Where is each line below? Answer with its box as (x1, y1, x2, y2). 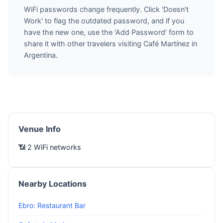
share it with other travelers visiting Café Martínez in (24, 39, 197, 48)
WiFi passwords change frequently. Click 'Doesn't (24, 5, 189, 13)
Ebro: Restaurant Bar (18, 201, 86, 210)
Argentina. (24, 51, 58, 59)
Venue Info (18, 124, 61, 134)
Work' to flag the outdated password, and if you (24, 16, 184, 25)
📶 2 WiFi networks (18, 143, 81, 151)
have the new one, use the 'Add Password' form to (24, 28, 194, 36)
